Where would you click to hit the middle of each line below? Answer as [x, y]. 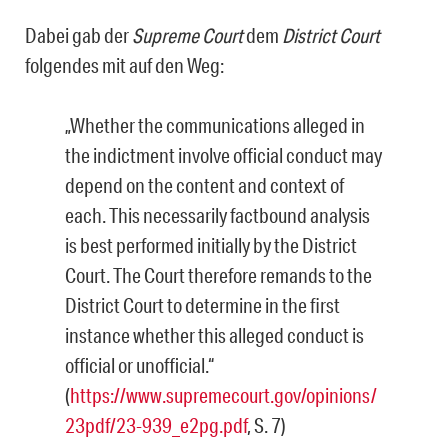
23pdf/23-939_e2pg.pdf [156, 425]
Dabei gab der [78, 35]
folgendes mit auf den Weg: [124, 65]
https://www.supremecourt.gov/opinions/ [223, 395]
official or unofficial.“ [139, 365]
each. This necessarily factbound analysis [217, 215]
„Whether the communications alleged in [215, 125]
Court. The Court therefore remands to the [218, 275]
